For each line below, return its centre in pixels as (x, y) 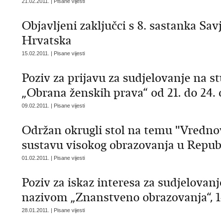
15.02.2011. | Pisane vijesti (53, 53)
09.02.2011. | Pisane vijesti (53, 106)
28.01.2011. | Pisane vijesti (53, 210)
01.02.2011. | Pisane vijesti (53, 158)
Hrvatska (47, 40)
